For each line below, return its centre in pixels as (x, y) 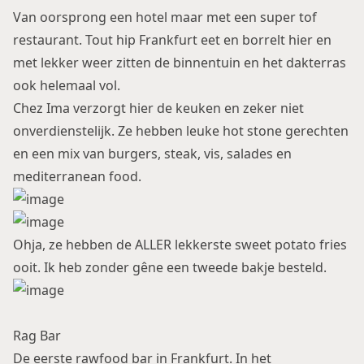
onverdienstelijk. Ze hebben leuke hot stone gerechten (181, 131)
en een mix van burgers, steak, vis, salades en (152, 154)
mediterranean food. (77, 176)
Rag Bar (37, 336)
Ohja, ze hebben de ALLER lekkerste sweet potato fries (180, 245)
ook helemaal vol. (67, 85)
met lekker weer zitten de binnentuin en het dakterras (180, 63)
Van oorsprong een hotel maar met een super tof (165, 17)
